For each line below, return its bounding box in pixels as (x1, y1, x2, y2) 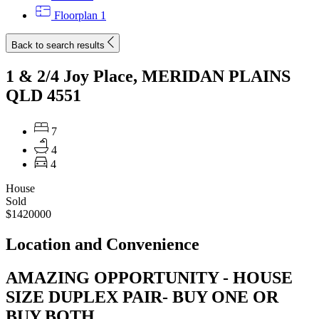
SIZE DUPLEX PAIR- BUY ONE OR (6, 287, 278, 306)
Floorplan (54, 9, 98, 21)
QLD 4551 (6, 85, 81, 105)
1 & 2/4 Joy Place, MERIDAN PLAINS (6, 66, 291, 85)
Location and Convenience (6, 234, 199, 253)
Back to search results (11, 40, 105, 51)
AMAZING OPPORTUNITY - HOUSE (6, 268, 293, 287)
